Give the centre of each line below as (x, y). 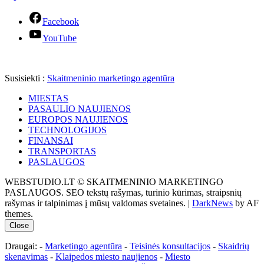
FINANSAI (51, 141)
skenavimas (26, 257)
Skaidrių (234, 246)
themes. (19, 214)
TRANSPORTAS (62, 151)
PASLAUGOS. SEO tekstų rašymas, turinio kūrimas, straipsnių (123, 193)
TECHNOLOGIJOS (67, 130)
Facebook (61, 22)
